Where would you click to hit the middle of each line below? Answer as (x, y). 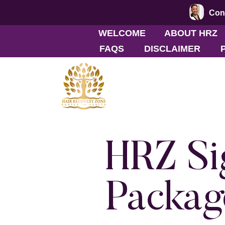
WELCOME (122, 33)
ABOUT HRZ (191, 33)
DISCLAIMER (172, 49)
